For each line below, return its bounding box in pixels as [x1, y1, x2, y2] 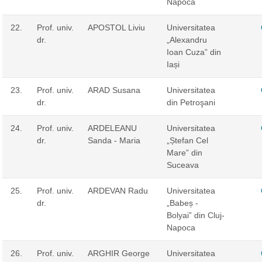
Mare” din [166, 147, 202, 157]
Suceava [166, 160, 199, 170]
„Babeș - [166, 198, 198, 208]
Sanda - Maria [87, 135, 140, 145]
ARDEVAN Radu [87, 185, 148, 195]
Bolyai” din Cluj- [166, 210, 225, 220]
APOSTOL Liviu [87, 22, 145, 32]
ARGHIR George [87, 248, 150, 258]
